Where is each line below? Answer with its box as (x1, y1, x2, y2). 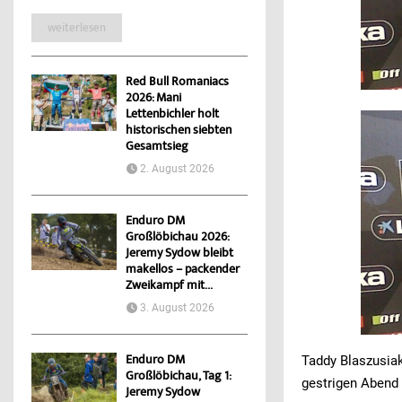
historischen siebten (126, 122, 232, 141)
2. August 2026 (140, 162, 214, 176)
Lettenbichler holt (126, 106, 219, 125)
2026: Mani (126, 90, 181, 109)
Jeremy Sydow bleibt (126, 245, 233, 264)
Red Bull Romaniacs (126, 74, 229, 92)
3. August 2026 (140, 301, 214, 315)
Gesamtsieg (126, 138, 188, 157)
